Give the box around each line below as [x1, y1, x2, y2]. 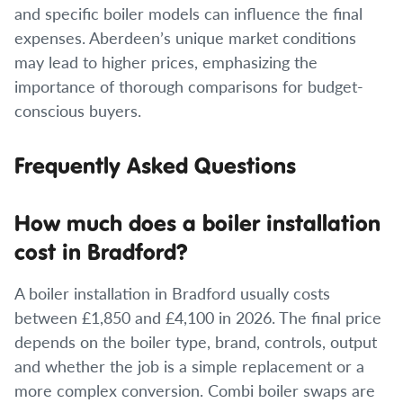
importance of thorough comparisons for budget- [14, 75, 363, 97]
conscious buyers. [14, 99, 141, 121]
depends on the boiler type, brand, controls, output [14, 330, 377, 353]
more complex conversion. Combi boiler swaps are [14, 379, 375, 401]
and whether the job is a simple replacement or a [14, 354, 364, 377]
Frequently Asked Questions [14, 150, 296, 180]
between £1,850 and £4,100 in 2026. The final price [14, 306, 381, 328]
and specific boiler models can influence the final [14, 2, 363, 24]
